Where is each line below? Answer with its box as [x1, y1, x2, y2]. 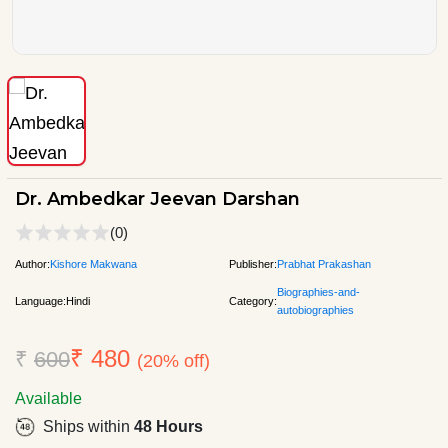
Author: [15, 257, 50, 270]
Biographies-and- [277, 285, 360, 298]
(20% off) [137, 350, 210, 371]
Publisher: [229, 257, 277, 270]
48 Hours [134, 417, 203, 435]
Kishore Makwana [50, 257, 137, 270]
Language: [15, 294, 66, 307]
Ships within [43, 417, 134, 435]
